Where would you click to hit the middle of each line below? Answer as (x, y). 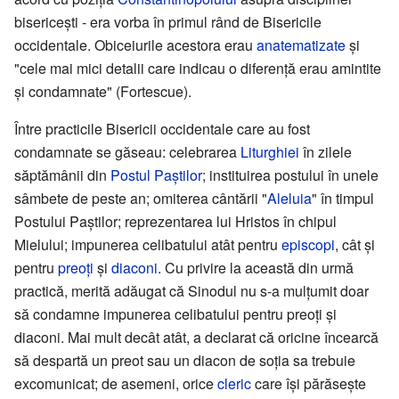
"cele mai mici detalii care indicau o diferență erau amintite (198, 68)
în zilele (326, 151)
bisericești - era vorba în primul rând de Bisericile (168, 21)
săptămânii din (62, 175)
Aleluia (289, 198)
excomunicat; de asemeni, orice (116, 383)
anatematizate (301, 45)
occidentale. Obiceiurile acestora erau (135, 45)
